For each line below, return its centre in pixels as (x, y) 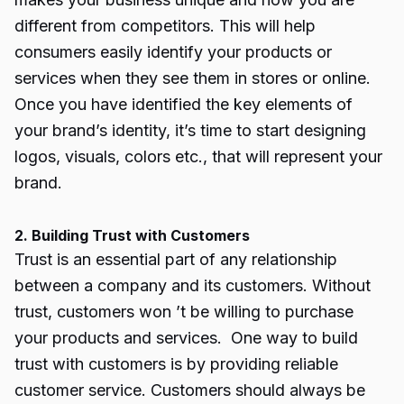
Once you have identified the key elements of (184, 104)
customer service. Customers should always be (190, 390)
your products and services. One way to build (186, 338)
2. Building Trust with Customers (132, 235)
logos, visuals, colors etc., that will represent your (198, 156)
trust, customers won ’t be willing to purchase (184, 312)
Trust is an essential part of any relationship (176, 259)
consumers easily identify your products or (173, 52)
